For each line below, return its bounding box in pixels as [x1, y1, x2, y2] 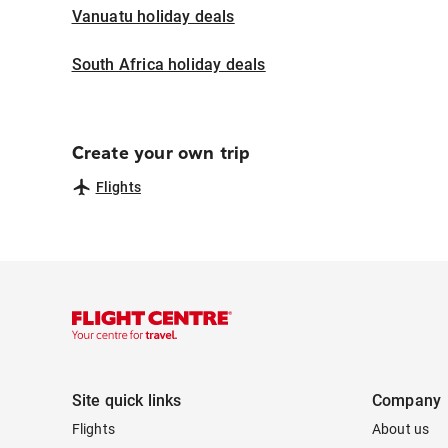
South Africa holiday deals [71, 54, 266, 74]
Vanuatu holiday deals [71, 6, 235, 26]
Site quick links [71, 390, 182, 410]
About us [371, 420, 430, 437]
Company [371, 390, 442, 410]
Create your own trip [71, 141, 251, 164]
